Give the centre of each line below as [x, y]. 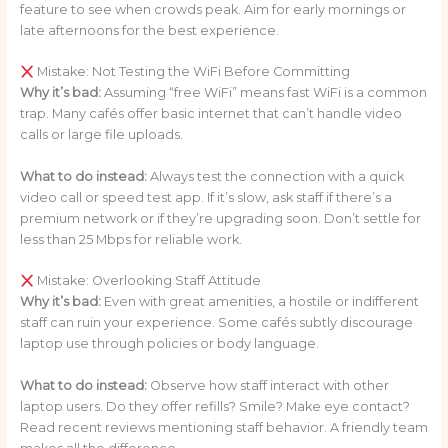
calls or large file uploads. [101, 135]
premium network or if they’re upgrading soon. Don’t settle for [220, 218]
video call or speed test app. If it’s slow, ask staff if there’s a [205, 197]
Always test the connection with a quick [275, 176]
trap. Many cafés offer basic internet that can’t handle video [210, 114]
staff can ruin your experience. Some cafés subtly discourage [216, 323]
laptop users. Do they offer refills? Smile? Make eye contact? [214, 406]
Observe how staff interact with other [267, 385]
